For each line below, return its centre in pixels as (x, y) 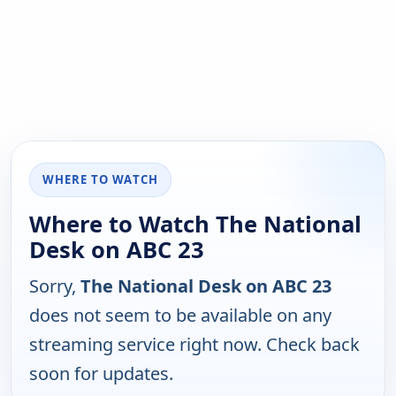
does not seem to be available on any (180, 316)
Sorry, (55, 286)
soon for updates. (101, 374)
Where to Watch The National (195, 225)
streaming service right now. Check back (194, 345)
